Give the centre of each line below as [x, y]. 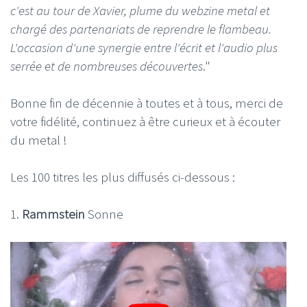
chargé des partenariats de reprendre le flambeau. [141, 28]
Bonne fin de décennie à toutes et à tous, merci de [147, 102]
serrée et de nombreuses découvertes [107, 65]
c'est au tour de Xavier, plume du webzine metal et [140, 10]
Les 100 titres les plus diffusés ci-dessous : [123, 176]
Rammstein [55, 213]
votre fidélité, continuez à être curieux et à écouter [145, 121]
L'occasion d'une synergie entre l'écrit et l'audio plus [144, 47]
